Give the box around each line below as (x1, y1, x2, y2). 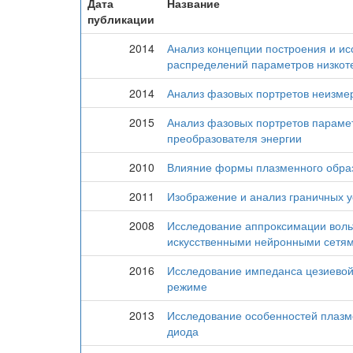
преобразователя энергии (167, 130, 302, 146)
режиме (167, 278, 207, 294)
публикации (87, 11, 154, 27)
